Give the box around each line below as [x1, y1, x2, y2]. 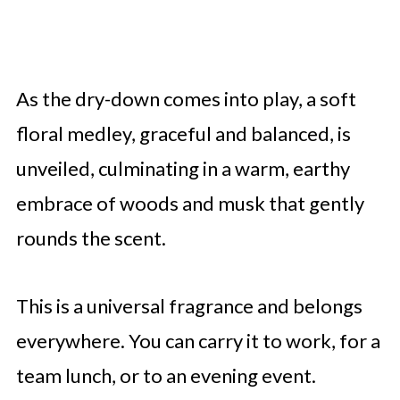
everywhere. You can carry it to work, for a [15, 328, 380, 353]
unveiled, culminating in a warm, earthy [15, 155, 350, 180]
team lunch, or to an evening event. [15, 362, 316, 387]
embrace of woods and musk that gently [15, 190, 364, 215]
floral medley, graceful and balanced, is [15, 121, 351, 146]
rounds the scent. [15, 225, 166, 250]
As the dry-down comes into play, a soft [15, 86, 356, 111]
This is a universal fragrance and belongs [15, 293, 362, 318]
